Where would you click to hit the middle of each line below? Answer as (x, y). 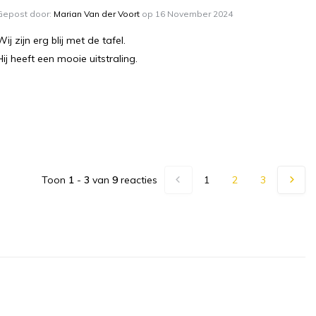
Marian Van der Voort (97, 14)
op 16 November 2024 (186, 14)
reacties (138, 180)
